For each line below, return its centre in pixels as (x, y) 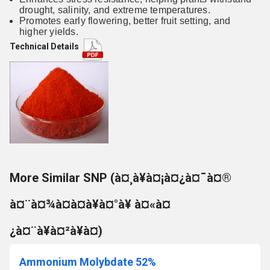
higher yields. (49, 32)
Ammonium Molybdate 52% (88, 262)
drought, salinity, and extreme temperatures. (115, 10)
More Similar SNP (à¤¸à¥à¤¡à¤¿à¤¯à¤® (121, 178)
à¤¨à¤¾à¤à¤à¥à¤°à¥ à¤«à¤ (90, 204)
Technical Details (45, 46)
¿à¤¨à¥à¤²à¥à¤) (56, 231)
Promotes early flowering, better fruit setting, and (125, 21)
